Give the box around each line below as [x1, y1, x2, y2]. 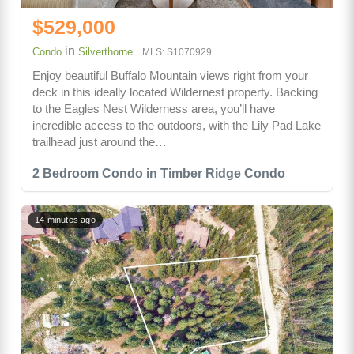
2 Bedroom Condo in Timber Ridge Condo [32, 167, 285, 180]
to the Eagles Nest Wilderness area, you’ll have [32, 102, 275, 115]
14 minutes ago [35, 215, 96, 224]
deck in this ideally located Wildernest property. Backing [32, 85, 318, 99]
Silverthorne [78, 46, 133, 58]
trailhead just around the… [32, 135, 167, 149]
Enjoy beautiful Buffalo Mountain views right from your [32, 69, 308, 82]
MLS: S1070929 [142, 47, 212, 58]
